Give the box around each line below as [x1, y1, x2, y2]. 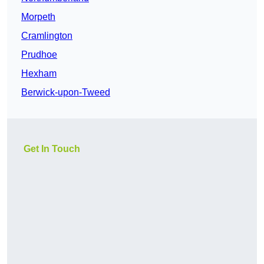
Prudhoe [21, 49, 57, 60]
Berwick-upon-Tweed [21, 87, 110, 98]
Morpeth [21, 12, 55, 22]
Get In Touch [24, 144, 80, 154]
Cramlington [21, 31, 72, 41]
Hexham [21, 68, 57, 79]
